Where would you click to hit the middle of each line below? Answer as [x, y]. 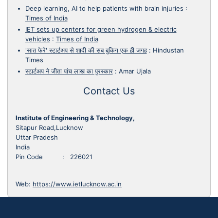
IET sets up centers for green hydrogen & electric [101, 29]
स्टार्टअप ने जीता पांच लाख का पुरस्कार [69, 71]
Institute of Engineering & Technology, [75, 118]
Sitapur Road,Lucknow [49, 127]
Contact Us [109, 91]
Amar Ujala [135, 71]
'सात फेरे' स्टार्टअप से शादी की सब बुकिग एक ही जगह [86, 50]
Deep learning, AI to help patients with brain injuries [104, 8]
